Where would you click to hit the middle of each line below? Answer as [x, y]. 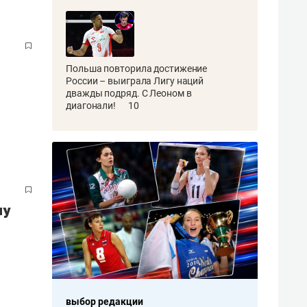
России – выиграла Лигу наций [135, 81]
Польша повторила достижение [137, 68]
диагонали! [92, 105]
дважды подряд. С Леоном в [129, 93]
